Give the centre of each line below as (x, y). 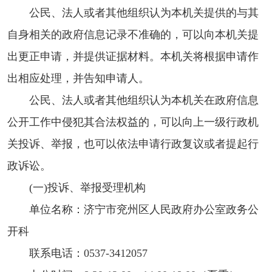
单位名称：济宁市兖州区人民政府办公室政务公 (144, 209)
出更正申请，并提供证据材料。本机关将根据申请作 (133, 56)
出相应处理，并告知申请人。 (78, 78)
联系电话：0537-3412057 (88, 253)
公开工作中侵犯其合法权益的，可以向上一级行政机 (133, 122)
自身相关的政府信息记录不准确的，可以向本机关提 (133, 34)
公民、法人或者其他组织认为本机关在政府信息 (144, 100)
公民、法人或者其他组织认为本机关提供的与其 (144, 12)
